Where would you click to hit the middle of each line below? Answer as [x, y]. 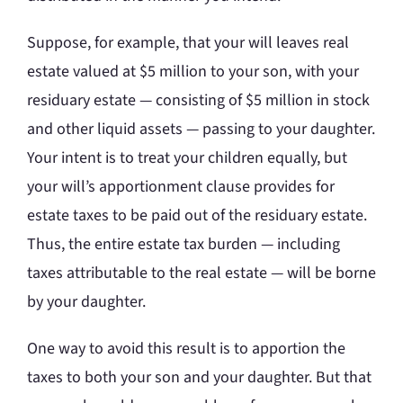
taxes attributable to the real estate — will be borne [201, 273]
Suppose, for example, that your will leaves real [188, 43]
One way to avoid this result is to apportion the [186, 349]
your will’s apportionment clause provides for [181, 187]
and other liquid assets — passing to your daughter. [201, 130]
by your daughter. [86, 302]
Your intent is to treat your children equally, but [187, 158]
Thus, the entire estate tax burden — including [184, 245]
